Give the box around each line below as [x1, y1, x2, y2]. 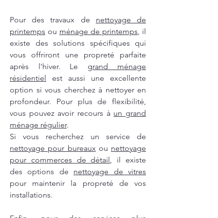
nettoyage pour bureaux [10, 144, 96, 153]
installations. [10, 190, 53, 200]
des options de [10, 167, 74, 177]
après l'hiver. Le [10, 62, 88, 72]
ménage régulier [10, 120, 67, 130]
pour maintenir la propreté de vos [10, 179, 146, 188]
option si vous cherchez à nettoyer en [10, 85, 146, 95]
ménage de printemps [59, 27, 138, 36]
